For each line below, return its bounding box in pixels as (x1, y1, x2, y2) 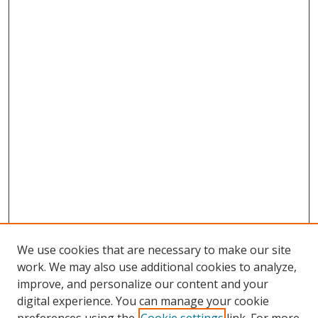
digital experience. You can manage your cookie (17, 293, 269, 309)
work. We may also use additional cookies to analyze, (17, 259, 297, 275)
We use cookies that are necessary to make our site (17, 242, 291, 258)
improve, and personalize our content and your (17, 276, 268, 292)
